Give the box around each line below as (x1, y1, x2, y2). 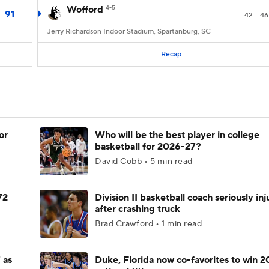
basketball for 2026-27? (95, 141, 201, 153)
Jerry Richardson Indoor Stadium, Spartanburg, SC (47, 27, 211, 36)
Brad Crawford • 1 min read (95, 219, 202, 229)
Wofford (67, 4, 103, 16)
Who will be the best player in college (95, 129, 259, 141)
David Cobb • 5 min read (95, 156, 193, 167)
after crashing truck (95, 203, 180, 215)
